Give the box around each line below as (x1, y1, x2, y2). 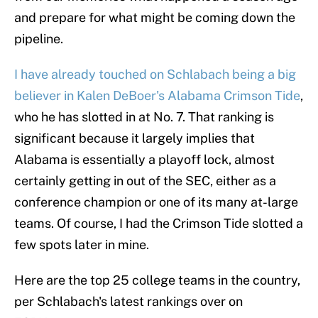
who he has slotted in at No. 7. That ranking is (14, 109, 274, 125)
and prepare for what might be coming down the (14, 10, 295, 26)
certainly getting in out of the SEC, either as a (14, 173, 276, 189)
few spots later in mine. (14, 237, 149, 253)
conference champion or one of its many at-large (14, 194, 298, 210)
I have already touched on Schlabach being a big (14, 67, 296, 82)
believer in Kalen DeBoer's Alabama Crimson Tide (14, 88, 300, 104)
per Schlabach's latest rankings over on (14, 294, 243, 309)
